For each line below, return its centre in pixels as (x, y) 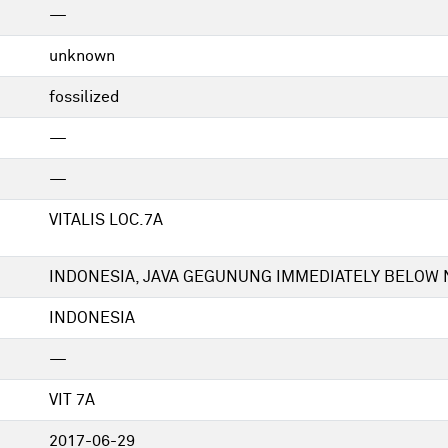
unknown (82, 56)
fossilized (84, 97)
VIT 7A (72, 400)
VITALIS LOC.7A (106, 220)
